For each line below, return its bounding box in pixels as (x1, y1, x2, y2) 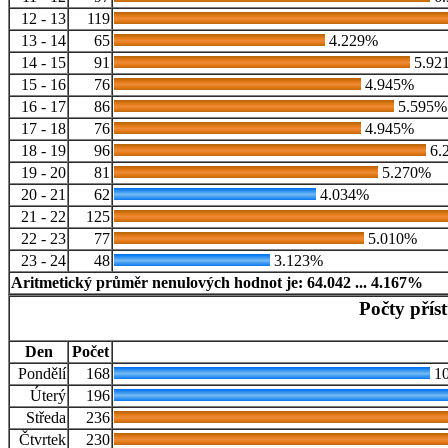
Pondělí (18, 365, 66, 383)
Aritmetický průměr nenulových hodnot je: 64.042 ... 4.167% (11, 274, 423, 292)
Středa (26, 409, 66, 427)
